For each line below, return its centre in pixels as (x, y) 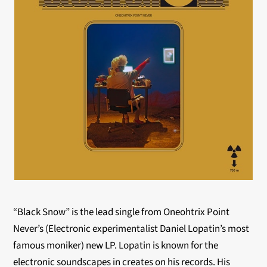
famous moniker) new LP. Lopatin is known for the (116, 246)
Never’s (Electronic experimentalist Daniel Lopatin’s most (131, 229)
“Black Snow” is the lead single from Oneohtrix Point (122, 212)
